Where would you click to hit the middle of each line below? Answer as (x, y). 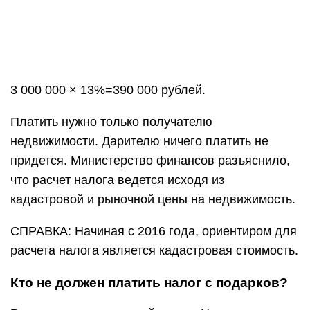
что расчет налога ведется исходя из (117, 180)
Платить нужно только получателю (111, 122)
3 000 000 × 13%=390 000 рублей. (108, 90)
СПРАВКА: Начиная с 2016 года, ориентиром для (154, 231)
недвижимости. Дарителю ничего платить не (139, 141)
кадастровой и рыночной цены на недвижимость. (153, 199)
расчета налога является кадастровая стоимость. (154, 250)
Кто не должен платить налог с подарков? (149, 283)
